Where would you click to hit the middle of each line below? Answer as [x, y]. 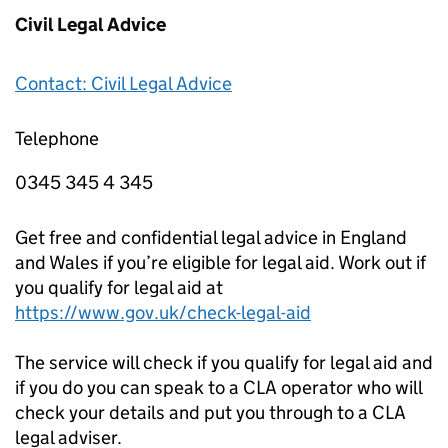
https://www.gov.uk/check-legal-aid [163, 312]
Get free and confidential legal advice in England [211, 237]
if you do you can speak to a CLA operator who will [218, 387]
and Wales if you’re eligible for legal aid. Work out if [220, 262]
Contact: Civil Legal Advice [123, 83]
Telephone [57, 138]
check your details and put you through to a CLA [210, 412]
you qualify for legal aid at [119, 287]
